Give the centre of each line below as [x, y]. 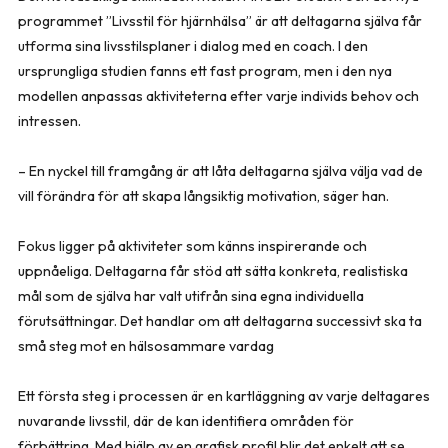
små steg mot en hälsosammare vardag [146, 346]
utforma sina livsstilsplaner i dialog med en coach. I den [193, 46]
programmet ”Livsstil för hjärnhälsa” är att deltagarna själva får [220, 21]
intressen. [49, 121]
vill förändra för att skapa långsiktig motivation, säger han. [203, 196]
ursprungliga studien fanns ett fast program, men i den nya [205, 71]
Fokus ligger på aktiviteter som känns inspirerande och [192, 246]
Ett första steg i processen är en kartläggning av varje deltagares [224, 396]
